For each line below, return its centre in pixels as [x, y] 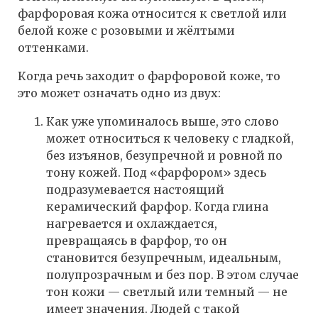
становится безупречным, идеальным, [164, 258]
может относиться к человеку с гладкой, [170, 139]
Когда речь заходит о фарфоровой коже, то [149, 76]
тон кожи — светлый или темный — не [167, 292]
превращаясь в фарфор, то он [137, 241]
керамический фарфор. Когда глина [157, 207]
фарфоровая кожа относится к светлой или [152, 14]
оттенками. [53, 48]
